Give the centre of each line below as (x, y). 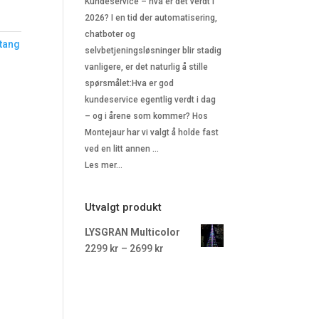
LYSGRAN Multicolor (133, 232)
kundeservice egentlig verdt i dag (151, 100)
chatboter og (110, 34)
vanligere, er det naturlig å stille (147, 67)
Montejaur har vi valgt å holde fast (152, 132)
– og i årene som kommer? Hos (147, 116)
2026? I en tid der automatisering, (151, 18)
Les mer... (104, 165)
